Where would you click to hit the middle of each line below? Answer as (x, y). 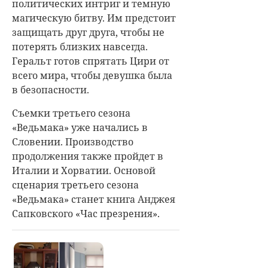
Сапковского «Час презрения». (87, 213)
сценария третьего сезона (75, 185)
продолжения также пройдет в (88, 156)
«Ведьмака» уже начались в (80, 127)
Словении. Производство (73, 141)
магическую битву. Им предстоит (94, 18)
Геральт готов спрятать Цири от (91, 61)
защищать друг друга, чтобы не (88, 32)
